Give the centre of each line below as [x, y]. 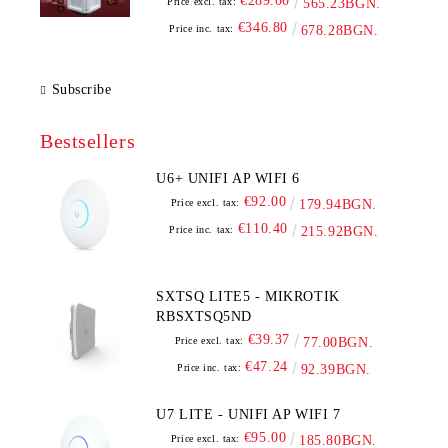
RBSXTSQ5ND [204, 316]
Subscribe [81, 89]
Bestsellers [88, 141]
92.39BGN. [335, 369]
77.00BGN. [338, 342]
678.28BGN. [339, 30]
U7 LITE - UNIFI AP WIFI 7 [284, 414]
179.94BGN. [338, 204]
